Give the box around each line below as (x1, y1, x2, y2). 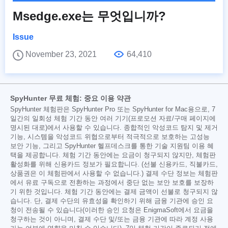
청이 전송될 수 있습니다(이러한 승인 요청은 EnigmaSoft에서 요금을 (10, 206, 213, 214)
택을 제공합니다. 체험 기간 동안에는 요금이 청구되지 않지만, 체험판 (10, 151, 216, 159)
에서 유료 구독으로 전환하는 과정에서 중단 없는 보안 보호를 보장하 (10, 179, 214, 186)
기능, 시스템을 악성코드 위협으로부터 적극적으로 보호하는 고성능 (10, 133, 210, 140)
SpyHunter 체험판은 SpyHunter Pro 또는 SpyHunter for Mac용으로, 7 (10, 105, 215, 113)
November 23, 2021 (25, 49, 99, 59)
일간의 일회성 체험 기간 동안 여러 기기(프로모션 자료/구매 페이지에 (10, 115, 216, 122)
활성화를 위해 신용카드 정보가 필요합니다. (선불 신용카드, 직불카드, (10, 160, 218, 168)
